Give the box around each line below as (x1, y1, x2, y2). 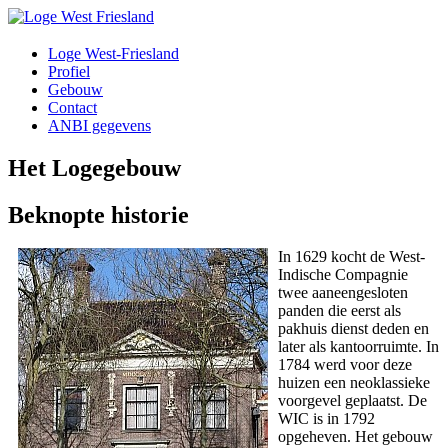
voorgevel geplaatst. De (278, 392, 427, 410)
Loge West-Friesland (48, 44, 179, 62)
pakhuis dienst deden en (278, 320, 429, 338)
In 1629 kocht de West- (278, 248, 425, 266)
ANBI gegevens (48, 116, 151, 134)
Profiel (48, 62, 90, 80)
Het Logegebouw (8, 154, 181, 181)
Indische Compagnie (278, 266, 408, 284)
